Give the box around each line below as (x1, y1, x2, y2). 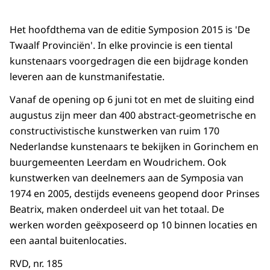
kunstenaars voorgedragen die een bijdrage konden (10, 54, 248, 68)
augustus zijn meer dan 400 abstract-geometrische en (10, 108, 256, 122)
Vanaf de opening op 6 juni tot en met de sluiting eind (10, 93, 254, 107)
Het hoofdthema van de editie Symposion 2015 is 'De (10, 23, 250, 37)
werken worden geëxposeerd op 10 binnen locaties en (10, 218, 257, 232)
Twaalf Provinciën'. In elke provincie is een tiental (10, 39, 233, 52)
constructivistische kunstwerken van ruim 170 (10, 124, 219, 138)
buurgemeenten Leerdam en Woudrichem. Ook (10, 155, 227, 169)
